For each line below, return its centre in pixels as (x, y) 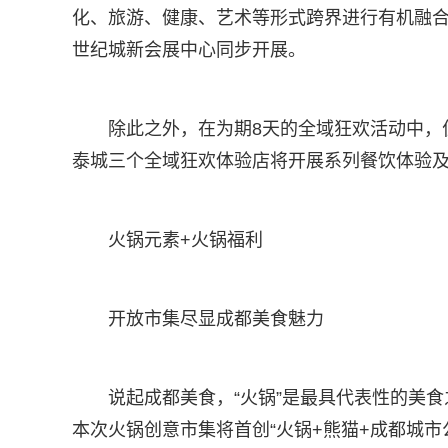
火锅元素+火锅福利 (185, 240)
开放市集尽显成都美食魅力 (216, 319)
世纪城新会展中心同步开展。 (189, 50)
